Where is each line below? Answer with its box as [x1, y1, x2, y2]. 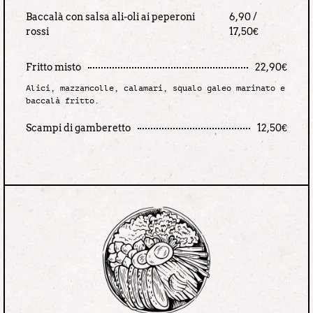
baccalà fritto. [26, 96, 99, 106]
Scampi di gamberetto [26, 122, 131, 134]
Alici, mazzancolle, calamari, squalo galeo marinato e [26, 83, 285, 94]
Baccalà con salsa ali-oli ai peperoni [26, 11, 195, 23]
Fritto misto [26, 61, 81, 73]
